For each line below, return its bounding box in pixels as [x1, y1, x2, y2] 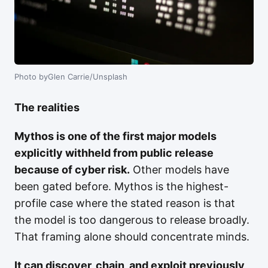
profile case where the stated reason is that [14, 197, 235, 209]
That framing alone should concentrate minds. [14, 230, 249, 243]
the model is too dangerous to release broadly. [14, 214, 249, 226]
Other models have [130, 163, 229, 176]
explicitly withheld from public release [14, 147, 214, 159]
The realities [14, 101, 80, 114]
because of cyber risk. [14, 163, 130, 176]
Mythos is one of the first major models [14, 130, 217, 142]
